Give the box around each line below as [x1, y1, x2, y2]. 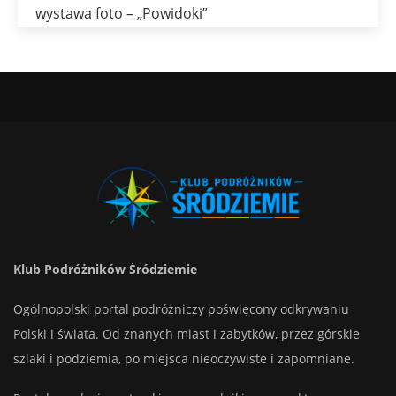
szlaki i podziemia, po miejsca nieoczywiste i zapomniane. [13, 349, 354, 367]
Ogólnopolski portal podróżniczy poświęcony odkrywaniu [13, 300, 349, 317]
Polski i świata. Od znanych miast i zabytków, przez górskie [13, 324, 360, 342]
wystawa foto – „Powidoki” [35, 4, 208, 24]
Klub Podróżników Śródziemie [13, 260, 197, 278]
